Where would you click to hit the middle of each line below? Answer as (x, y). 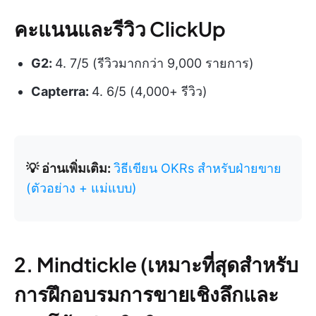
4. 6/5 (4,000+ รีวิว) (150, 91)
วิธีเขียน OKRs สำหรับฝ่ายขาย (197, 168)
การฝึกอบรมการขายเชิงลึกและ (146, 293)
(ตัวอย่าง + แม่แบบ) (81, 188)
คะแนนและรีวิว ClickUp (120, 28)
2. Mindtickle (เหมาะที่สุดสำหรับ (156, 264)
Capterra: (61, 91)
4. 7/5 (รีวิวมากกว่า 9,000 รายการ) (154, 63)
